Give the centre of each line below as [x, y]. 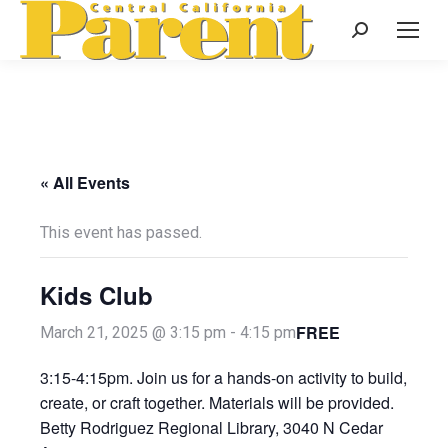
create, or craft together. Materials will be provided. [217, 402]
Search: [376, 33]
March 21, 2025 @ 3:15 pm [133, 332]
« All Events [85, 182]
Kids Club [96, 295]
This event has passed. [121, 232]
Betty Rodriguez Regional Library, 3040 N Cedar [211, 427]
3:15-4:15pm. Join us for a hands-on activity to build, [223, 377]
